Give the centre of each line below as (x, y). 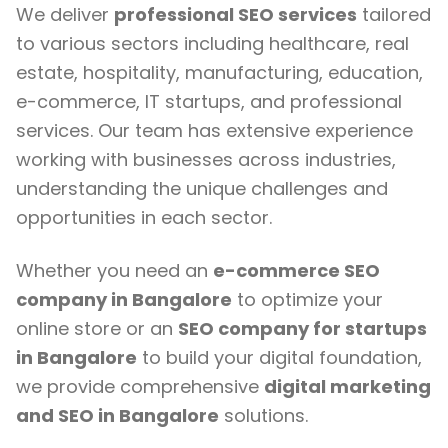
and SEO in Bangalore (117, 415)
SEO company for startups (302, 328)
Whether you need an (114, 270)
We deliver (65, 14)
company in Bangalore (124, 299)
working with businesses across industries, (206, 159)
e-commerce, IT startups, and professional (209, 101)
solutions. (263, 415)
